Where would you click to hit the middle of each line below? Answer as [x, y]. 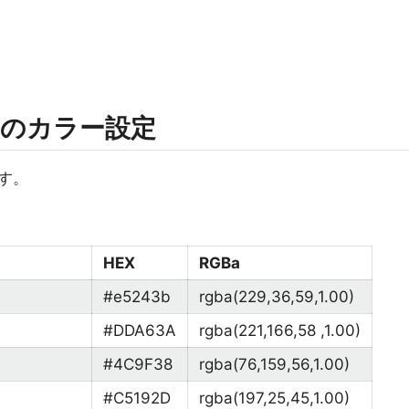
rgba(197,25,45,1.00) [274, 398]
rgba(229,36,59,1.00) [277, 297]
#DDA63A [140, 330]
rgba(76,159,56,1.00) [274, 364]
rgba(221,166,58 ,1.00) [280, 330]
